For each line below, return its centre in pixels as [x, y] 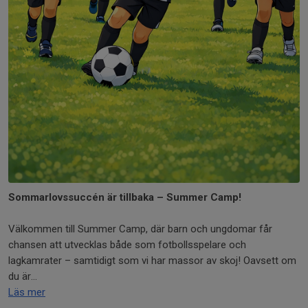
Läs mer [27, 292]
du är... [23, 276]
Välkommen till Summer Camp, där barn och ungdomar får [140, 229]
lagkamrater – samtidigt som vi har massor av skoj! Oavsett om [152, 261]
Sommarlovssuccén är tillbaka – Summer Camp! [125, 197]
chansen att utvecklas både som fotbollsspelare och [127, 245]
